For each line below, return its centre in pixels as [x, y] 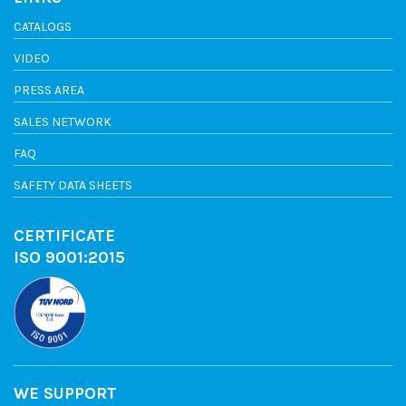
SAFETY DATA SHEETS [73, 186]
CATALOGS [43, 27]
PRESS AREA [49, 91]
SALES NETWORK [63, 122]
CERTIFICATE [64, 236]
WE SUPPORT [65, 394]
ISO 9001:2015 [69, 258]
